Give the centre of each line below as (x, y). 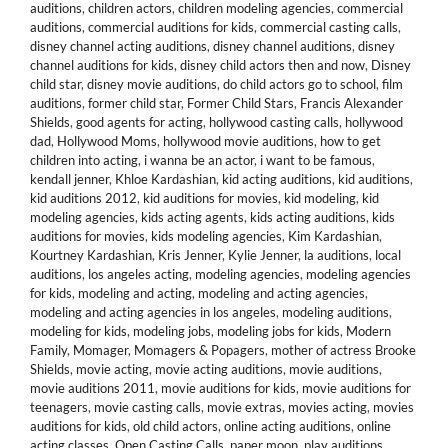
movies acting (327, 407)
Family (48, 350)
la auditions (336, 255)
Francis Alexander (351, 103)
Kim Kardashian (333, 236)
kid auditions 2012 (83, 198)
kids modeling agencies (216, 236)
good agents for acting (139, 122)
